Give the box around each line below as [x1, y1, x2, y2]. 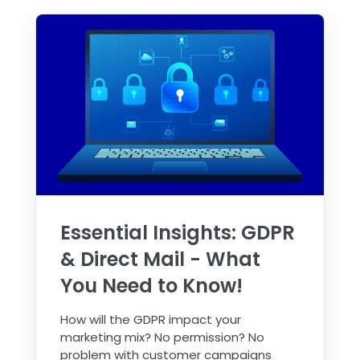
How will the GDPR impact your [60, 311, 241, 329]
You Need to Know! [60, 272, 243, 300]
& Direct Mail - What [60, 246, 260, 273]
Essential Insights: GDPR [60, 219, 295, 247]
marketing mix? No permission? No [60, 329, 264, 346]
